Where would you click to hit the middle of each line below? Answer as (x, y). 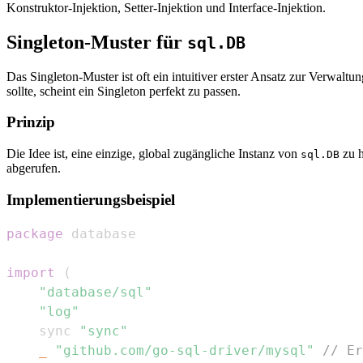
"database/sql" (96, 292)
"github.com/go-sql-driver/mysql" (185, 350)
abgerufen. (34, 169)
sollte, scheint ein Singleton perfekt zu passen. (124, 91)
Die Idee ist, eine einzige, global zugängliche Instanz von (154, 154)
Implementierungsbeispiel (91, 199)
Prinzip (31, 122)
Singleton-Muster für (97, 42)
